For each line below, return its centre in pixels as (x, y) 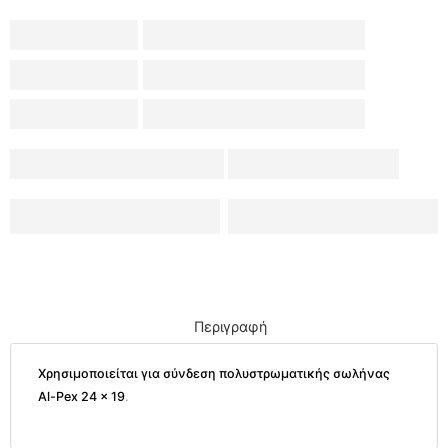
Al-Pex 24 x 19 (81, 396)
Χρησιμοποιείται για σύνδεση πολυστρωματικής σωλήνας (214, 373)
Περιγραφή (230, 326)
